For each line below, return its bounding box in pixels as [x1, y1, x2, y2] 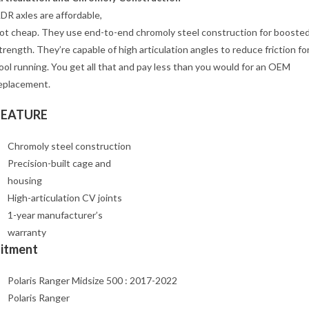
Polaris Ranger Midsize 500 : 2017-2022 [8, 275, 177, 286]
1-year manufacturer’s [8, 209, 103, 221]
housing [8, 175, 42, 186]
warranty [8, 226, 46, 238]
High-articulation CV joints [8, 192, 122, 203]
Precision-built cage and [8, 157, 111, 169]
